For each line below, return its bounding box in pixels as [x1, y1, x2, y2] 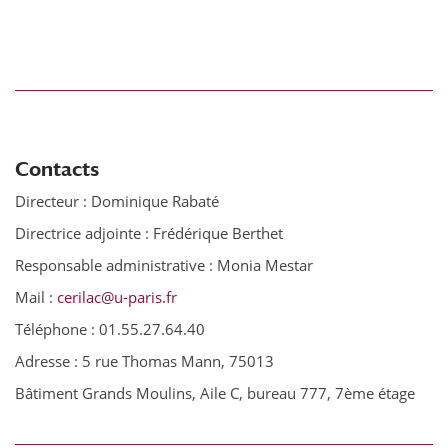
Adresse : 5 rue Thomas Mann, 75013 [15, 351, 274, 371]
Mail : [15, 287, 57, 307]
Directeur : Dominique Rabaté [15, 191, 219, 211]
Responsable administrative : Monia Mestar [15, 255, 313, 275]
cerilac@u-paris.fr [57, 287, 177, 307]
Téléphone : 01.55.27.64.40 [15, 319, 205, 339]
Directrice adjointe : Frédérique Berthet [15, 223, 283, 243]
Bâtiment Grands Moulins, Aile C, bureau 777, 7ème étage [15, 383, 415, 403]
